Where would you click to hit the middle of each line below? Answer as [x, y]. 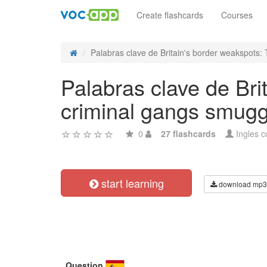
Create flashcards [170, 15]
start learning [131, 183]
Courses [237, 15]
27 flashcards [188, 133]
